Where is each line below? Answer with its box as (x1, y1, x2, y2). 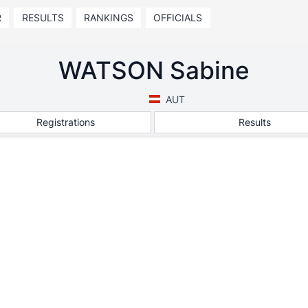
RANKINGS (83, 12, 133, 23)
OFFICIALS (153, 12, 203, 23)
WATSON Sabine (58, 56, 250, 85)
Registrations (36, 115, 95, 128)
